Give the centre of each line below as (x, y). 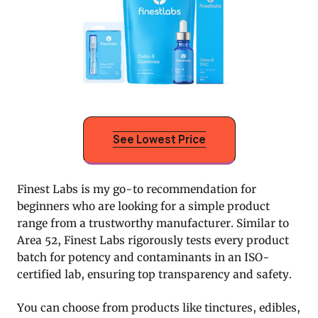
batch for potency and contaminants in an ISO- (143, 258)
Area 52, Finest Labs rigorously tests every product (153, 241)
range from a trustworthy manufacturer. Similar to (153, 224)
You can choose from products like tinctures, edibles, (159, 308)
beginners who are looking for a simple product (143, 207)
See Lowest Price (159, 140)
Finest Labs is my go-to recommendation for (137, 190)
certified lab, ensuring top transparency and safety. (154, 275)
